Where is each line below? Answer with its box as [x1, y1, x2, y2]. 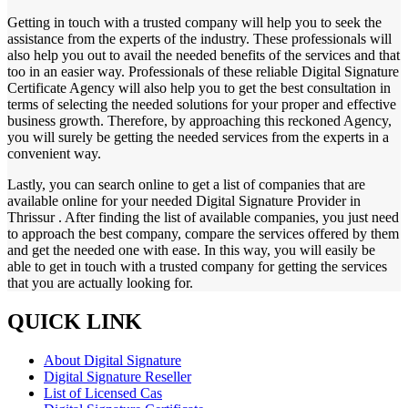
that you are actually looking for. [7, 275, 193, 291]
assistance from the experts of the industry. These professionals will [7, 31, 392, 47]
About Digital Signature [44, 352, 181, 369]
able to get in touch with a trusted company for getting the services [7, 259, 387, 275]
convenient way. [7, 146, 101, 162]
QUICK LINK [7, 310, 142, 334]
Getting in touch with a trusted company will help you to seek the [7, 15, 382, 31]
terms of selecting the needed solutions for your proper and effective [7, 97, 396, 113]
